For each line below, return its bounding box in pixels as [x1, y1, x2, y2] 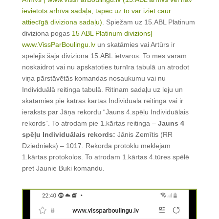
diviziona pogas [22, 29, 72, 38]
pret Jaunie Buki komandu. [22, 164, 105, 173]
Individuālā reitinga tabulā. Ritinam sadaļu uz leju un [22, 86, 183, 94]
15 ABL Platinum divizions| [71, 29, 153, 38]
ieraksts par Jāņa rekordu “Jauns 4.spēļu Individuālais [22, 108, 189, 116]
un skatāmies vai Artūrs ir [95, 41, 175, 49]
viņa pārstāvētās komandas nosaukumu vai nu [22, 74, 166, 83]
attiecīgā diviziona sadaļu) [22, 18, 102, 26]
